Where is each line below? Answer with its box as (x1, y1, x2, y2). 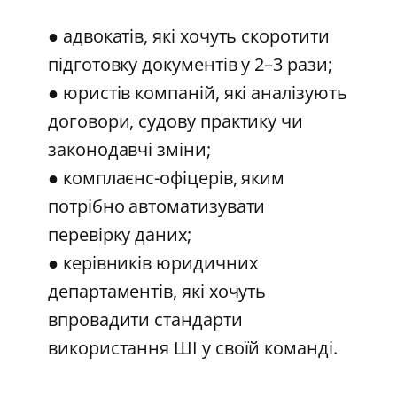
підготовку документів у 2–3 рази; (48, 52, 343, 77)
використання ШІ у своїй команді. (48, 336, 338, 361)
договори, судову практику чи (48, 109, 304, 134)
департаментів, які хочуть (48, 279, 267, 304)
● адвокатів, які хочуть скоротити (48, 24, 330, 49)
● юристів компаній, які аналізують (48, 81, 347, 105)
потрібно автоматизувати (48, 194, 266, 219)
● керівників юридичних (48, 251, 258, 276)
